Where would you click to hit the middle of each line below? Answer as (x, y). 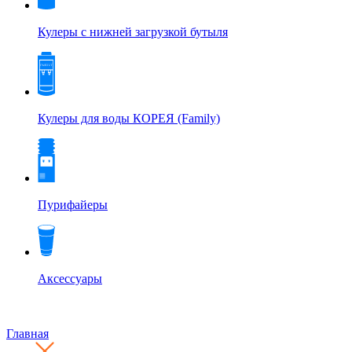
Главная (27, 334)
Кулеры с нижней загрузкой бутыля (133, 32)
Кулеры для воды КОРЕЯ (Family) (129, 118)
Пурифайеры (73, 205)
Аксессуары (70, 279)
